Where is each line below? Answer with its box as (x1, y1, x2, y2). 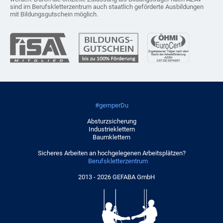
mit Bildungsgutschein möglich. (10, 10, 98, 18)
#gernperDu (95, 101, 128, 109)
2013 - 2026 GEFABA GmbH (76, 173, 155, 181)
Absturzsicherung (87, 117, 136, 125)
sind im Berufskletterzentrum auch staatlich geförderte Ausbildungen (10, 2, 204, 10)
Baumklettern (93, 133, 130, 141)
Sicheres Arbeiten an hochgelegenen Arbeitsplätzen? (37, 149, 186, 157)
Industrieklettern (88, 125, 135, 133)
